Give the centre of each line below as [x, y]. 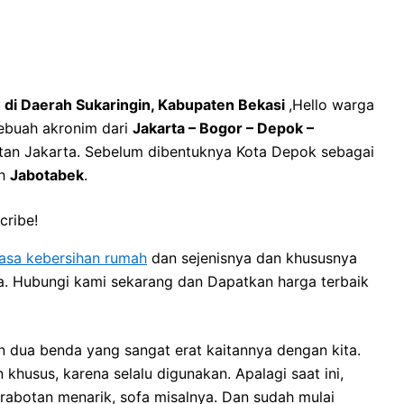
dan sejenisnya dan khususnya [252, 257]
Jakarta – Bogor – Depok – [223, 128]
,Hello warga [331, 104]
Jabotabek [47, 174]
